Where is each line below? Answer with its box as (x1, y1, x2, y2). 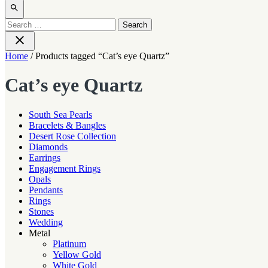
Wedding (29, 217, 63, 227)
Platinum (53, 238, 86, 249)
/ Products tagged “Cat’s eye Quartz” (28, 51, 169, 61)
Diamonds (29, 141, 68, 152)
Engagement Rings (29, 163, 100, 173)
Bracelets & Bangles (29, 120, 106, 130)
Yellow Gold (53, 249, 101, 260)
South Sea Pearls (29, 109, 92, 120)
